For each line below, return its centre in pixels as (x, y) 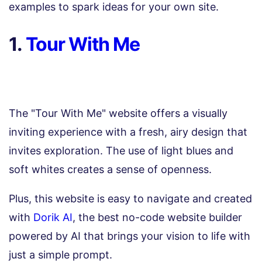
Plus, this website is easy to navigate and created (130, 199)
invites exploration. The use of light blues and (121, 151)
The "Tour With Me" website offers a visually (118, 113)
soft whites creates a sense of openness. (112, 170)
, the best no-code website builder (157, 218)
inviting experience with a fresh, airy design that (128, 132)
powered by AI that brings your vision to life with (130, 236)
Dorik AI (53, 218)
